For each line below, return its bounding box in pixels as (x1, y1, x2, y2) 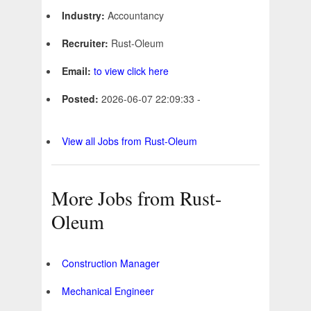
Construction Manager (62, 256, 160, 271)
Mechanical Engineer (62, 284, 154, 299)
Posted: (62, 92, 101, 106)
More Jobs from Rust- (51, 185, 221, 212)
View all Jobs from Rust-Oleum (62, 134, 197, 149)
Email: (62, 64, 94, 78)
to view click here (94, 64, 169, 78)
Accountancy (108, 8, 164, 23)
